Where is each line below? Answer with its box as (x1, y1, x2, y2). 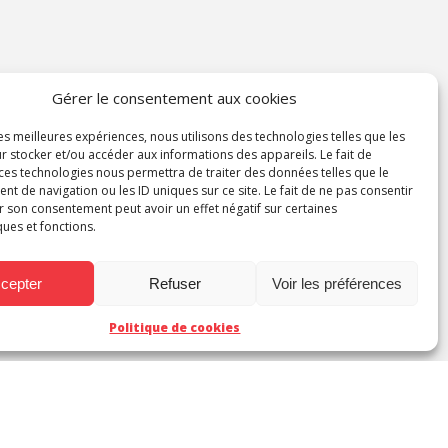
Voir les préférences (271, 274, 402, 292)
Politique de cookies (109, 319, 241, 336)
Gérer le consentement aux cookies (52, 88, 298, 108)
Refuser (148, 274, 201, 292)
